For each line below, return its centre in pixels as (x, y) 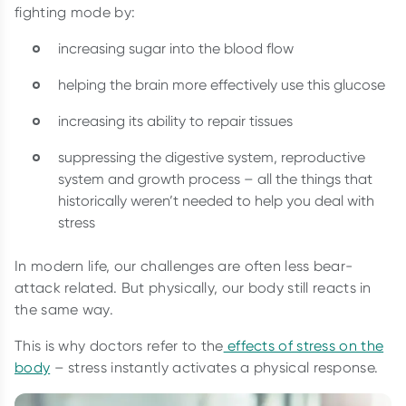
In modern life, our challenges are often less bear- (184, 266)
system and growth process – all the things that (215, 179)
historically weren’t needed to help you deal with (216, 200)
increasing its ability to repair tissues (175, 121)
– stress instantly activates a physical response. (216, 367)
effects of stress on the (304, 345)
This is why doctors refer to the (119, 345)
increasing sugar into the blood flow (176, 48)
